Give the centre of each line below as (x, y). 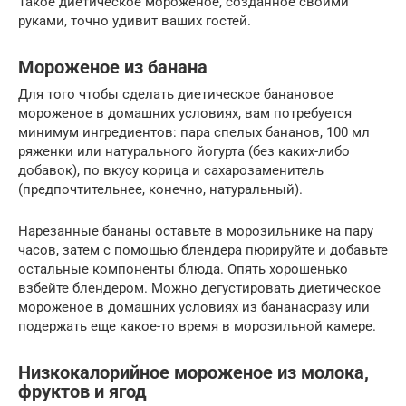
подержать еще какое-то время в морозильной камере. (197, 327)
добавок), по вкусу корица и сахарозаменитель (171, 171)
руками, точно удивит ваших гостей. (135, 21)
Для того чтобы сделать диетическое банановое (176, 95)
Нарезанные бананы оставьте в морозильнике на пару (196, 232)
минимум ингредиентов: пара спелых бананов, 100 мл (194, 133)
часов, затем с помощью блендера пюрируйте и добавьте (203, 251)
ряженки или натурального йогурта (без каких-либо (184, 152)
